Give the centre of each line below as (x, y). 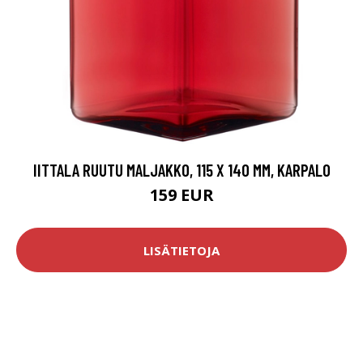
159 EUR (181, 195)
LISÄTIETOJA (181, 250)
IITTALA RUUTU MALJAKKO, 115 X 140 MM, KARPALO (181, 170)
